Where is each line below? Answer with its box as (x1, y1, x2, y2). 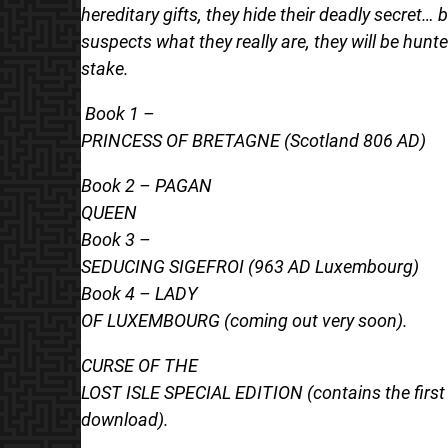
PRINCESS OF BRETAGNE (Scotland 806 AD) (80, 129, 426, 151)
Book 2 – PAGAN (80, 174, 212, 196)
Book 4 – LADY (80, 282, 198, 304)
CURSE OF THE (80, 354, 198, 376)
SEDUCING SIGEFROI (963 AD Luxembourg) (80, 255, 419, 277)
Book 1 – (84, 102, 155, 124)
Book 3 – (80, 228, 151, 250)
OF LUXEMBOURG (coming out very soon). (80, 309, 408, 331)
